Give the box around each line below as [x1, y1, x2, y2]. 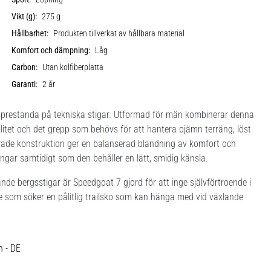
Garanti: [11, 79, 38, 90]
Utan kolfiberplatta [42, 62, 104, 73]
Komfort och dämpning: [11, 45, 91, 56]
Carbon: [11, 62, 38, 73]
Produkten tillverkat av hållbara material [53, 28, 185, 39]
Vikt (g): [11, 11, 38, 22]
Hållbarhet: [11, 28, 49, 39]
